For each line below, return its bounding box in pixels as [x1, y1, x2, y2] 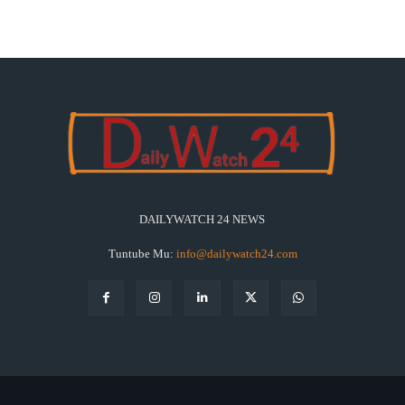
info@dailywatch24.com [175, 246, 297, 260]
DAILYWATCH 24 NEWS [139, 212, 266, 226]
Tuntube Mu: [108, 246, 176, 260]
